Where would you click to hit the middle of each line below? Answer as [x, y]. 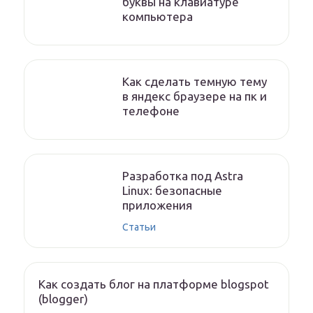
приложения [157, 205]
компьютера [158, 16]
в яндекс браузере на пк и [195, 96]
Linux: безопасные [172, 190]
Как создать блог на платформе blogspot [154, 284]
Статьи [139, 227]
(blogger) [63, 299]
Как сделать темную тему [195, 81]
